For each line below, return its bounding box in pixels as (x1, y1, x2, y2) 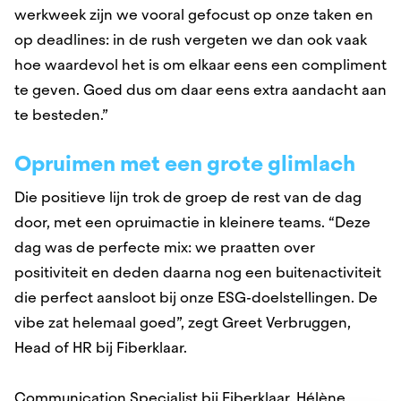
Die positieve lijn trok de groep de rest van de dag (14, 188, 362, 208)
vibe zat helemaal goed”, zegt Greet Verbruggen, (14, 313, 351, 333)
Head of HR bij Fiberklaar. (14, 338, 194, 358)
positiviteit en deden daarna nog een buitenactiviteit (14, 263, 381, 283)
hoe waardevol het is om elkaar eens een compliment (14, 55, 387, 75)
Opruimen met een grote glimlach (14, 150, 355, 178)
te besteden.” (14, 106, 112, 125)
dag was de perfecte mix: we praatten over (14, 238, 315, 258)
